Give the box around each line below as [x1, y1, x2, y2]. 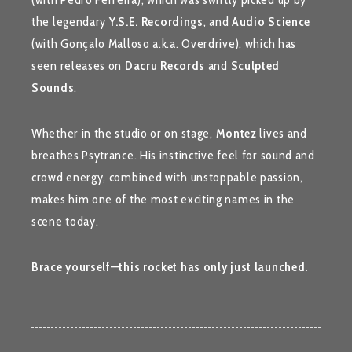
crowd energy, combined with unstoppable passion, [31, 170, 303, 185]
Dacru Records [124, 58, 206, 73]
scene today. [31, 214, 99, 229]
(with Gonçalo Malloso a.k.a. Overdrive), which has [31, 36, 297, 51]
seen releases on [31, 58, 125, 73]
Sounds [31, 80, 75, 95]
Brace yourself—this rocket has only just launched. [31, 259, 308, 274]
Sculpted [230, 58, 280, 73]
